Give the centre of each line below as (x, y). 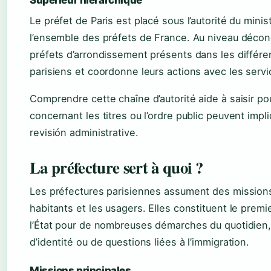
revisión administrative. (84, 133)
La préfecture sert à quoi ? (116, 168)
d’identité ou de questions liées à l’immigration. (140, 242)
